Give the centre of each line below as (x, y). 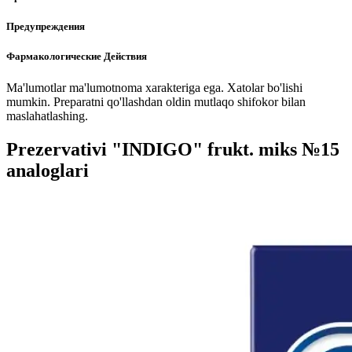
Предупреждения (46, 27)
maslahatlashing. (47, 115)
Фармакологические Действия (77, 57)
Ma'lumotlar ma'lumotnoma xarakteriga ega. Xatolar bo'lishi (154, 87)
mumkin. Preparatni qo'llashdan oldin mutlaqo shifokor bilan (156, 101)
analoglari (48, 170)
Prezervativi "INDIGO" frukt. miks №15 (173, 149)
